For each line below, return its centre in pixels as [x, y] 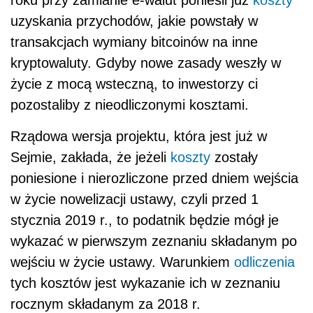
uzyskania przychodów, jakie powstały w [134, 21]
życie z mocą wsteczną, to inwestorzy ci [134, 84]
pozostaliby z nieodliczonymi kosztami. [130, 105]
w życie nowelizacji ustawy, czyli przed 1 [134, 199]
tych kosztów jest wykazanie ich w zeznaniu [145, 283]
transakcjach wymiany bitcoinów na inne [134, 42]
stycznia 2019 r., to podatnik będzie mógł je [145, 220]
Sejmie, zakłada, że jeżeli [90, 158]
